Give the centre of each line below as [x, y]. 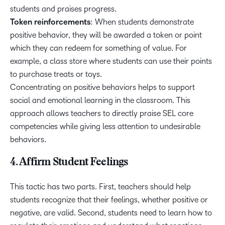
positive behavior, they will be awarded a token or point [106, 35]
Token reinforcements [50, 22]
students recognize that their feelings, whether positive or [109, 200]
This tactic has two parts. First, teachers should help [100, 187]
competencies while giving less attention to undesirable [105, 127]
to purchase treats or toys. [56, 74]
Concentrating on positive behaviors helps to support [102, 87]
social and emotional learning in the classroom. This [100, 100]
